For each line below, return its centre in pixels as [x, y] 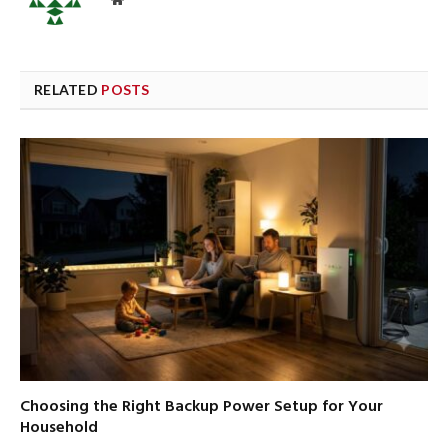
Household [59, 428]
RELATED [68, 90]
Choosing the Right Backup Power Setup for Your [201, 407]
